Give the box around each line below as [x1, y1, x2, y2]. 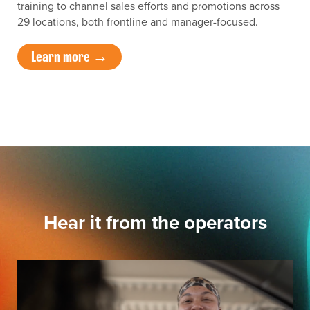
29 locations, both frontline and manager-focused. [17, 14, 258, 30]
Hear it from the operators [43, 208, 267, 237]
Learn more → [31, 48, 108, 66]
